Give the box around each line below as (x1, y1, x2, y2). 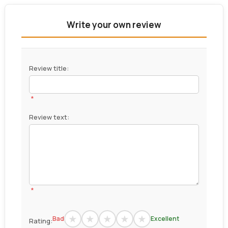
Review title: (28, 64, 69, 73)
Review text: (28, 112, 69, 122)
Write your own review (66, 19, 161, 31)
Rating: (28, 216, 52, 226)
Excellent (150, 214, 179, 223)
